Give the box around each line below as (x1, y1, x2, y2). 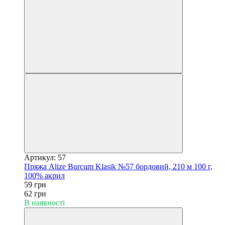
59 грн (24, 180, 46, 189)
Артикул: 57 (24, 153, 66, 162)
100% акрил (24, 171, 65, 180)
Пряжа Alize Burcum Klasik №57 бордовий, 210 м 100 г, (24, 162, 212, 171)
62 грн (24, 189, 46, 198)
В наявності (24, 198, 65, 207)
